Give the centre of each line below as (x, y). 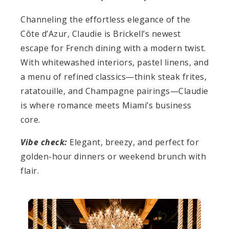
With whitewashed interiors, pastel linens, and (114, 62)
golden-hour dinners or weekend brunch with (113, 156)
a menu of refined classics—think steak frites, (113, 76)
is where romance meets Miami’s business (106, 105)
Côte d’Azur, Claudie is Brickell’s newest (101, 33)
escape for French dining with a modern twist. (113, 48)
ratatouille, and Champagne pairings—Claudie (114, 91)
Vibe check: (44, 142)
